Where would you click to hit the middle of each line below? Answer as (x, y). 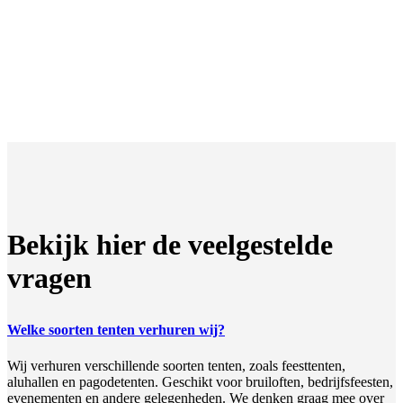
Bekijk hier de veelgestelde (170, 245)
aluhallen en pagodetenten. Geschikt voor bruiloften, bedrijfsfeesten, (200, 381)
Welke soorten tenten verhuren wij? (116, 330)
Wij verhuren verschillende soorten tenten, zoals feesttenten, (176, 365)
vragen (49, 278)
